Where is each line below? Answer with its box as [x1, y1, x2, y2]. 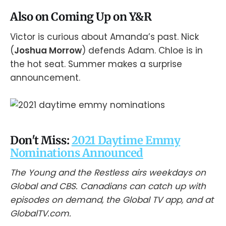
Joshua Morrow [14, 44, 82, 56]
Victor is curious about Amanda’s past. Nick [10, 30, 199, 43]
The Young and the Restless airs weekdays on [10, 166, 206, 179]
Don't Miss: [10, 133, 72, 147]
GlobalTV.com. [10, 207, 71, 220]
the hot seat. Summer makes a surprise [10, 58, 182, 70]
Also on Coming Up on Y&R [10, 10, 152, 24]
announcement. [10, 71, 80, 84]
